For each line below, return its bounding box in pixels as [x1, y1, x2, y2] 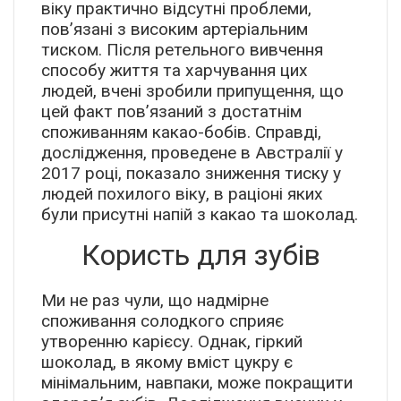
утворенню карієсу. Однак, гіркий [41, 331, 303, 353]
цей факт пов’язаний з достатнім [41, 101, 302, 123]
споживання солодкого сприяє [41, 311, 284, 332]
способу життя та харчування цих [41, 60, 308, 81]
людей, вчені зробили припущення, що [41, 81, 344, 102]
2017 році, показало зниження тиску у [41, 163, 341, 184]
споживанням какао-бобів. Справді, [41, 122, 321, 143]
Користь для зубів [81, 238, 320, 273]
